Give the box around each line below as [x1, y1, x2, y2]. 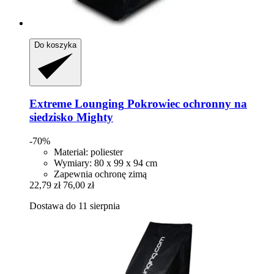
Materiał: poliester [54, 146, 123, 157]
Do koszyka [34, 40, 76, 50]
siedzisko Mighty [29, 111, 113, 124]
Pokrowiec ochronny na [124, 97, 247, 111]
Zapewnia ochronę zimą [54, 168, 147, 179]
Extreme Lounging [29, 97, 124, 111]
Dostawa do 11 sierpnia [29, 200, 120, 211]
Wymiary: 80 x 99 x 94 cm [54, 157, 157, 168]
